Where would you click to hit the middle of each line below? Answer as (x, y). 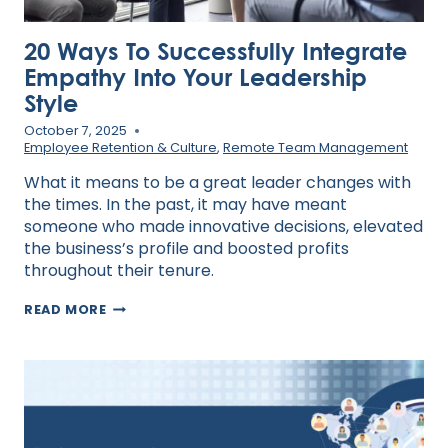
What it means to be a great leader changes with (217, 183)
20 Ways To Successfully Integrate (215, 50)
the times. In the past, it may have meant (185, 205)
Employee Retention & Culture (120, 148)
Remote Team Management (315, 148)
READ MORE (65, 310)
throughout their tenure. (119, 271)
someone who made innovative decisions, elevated (223, 227)
